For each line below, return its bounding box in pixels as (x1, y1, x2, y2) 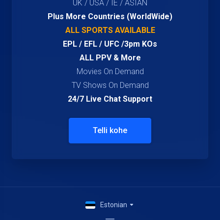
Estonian (100, 201, 129, 209)
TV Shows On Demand (71, 81, 149, 90)
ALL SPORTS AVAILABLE (65, 26, 155, 35)
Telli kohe (93, 126, 127, 135)
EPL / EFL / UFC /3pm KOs (63, 39, 157, 49)
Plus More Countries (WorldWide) (48, 12, 172, 21)
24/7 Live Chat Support (68, 94, 152, 104)
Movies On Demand (76, 67, 144, 76)
